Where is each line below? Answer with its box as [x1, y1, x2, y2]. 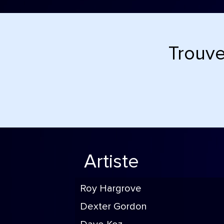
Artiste [84, 152, 139, 171]
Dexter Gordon [80, 201, 147, 211]
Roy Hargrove [80, 183, 141, 193]
